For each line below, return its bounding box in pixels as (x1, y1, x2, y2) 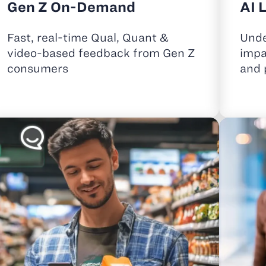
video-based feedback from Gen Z (7, 47, 195, 60)
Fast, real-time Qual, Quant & (7, 31, 169, 45)
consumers (7, 62, 68, 75)
